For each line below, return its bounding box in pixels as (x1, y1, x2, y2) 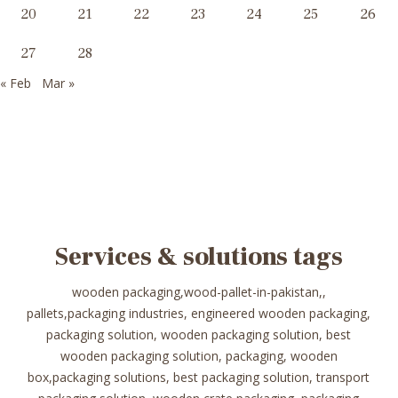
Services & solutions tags (55, 241, 343, 274)
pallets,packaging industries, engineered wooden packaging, (27, 305, 371, 322)
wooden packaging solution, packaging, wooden (60, 347, 338, 365)
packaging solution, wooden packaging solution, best (46, 326, 352, 344)
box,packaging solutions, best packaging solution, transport (28, 369, 370, 386)
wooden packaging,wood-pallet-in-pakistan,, (72, 283, 326, 301)
